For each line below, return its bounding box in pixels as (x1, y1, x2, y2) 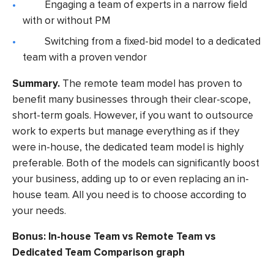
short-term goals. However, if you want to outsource (12, 108, 253, 122)
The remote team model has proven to (60, 76, 242, 90)
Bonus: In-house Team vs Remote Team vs (12, 230, 216, 243)
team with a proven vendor (23, 50, 147, 64)
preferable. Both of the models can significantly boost (12, 156, 259, 169)
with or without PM (23, 13, 111, 27)
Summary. (12, 76, 60, 90)
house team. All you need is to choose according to (12, 188, 246, 201)
